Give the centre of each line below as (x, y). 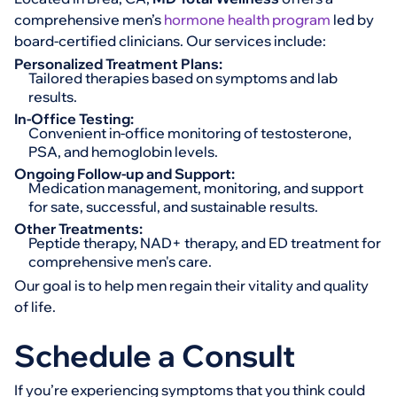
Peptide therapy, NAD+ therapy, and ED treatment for (205, 243)
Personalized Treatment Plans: (118, 64)
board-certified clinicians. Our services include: (170, 41)
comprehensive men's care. (120, 261)
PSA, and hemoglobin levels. (123, 152)
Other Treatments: (78, 229)
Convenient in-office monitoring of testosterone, (190, 133)
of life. (35, 307)
